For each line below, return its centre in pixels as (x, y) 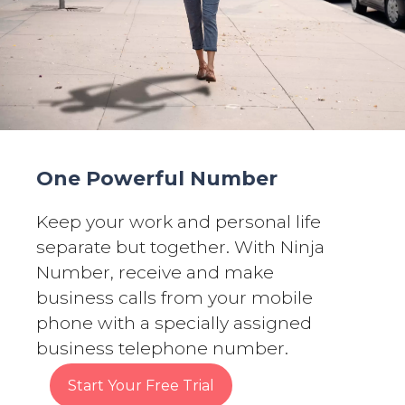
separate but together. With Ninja (180, 246)
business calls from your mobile (174, 297)
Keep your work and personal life (179, 221)
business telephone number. (162, 348)
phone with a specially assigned (174, 322)
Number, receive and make (155, 272)
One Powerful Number (157, 178)
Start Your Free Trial (141, 385)
